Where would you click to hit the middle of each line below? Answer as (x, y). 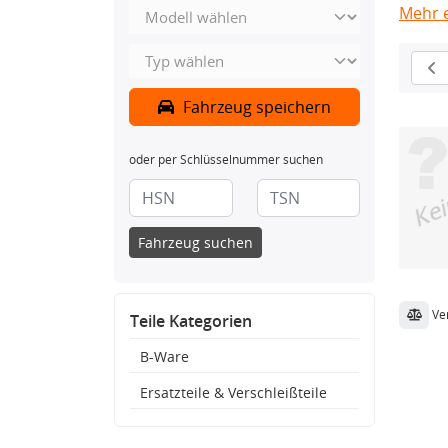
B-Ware (164, 356)
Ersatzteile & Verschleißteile (233, 392)
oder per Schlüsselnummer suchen (226, 159)
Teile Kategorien (191, 321)
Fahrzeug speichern (255, 107)
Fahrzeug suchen (195, 242)
